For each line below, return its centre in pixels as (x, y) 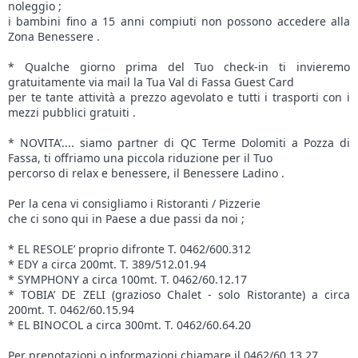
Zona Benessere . (54, 37)
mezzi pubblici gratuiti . (72, 113)
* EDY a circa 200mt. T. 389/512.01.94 (107, 265)
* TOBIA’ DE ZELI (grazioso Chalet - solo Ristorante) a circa (179, 295)
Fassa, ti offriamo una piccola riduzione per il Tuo (140, 158)
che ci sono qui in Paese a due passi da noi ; (126, 219)
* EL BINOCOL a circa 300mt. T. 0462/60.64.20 (129, 325)
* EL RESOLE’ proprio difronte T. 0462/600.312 (129, 249)
